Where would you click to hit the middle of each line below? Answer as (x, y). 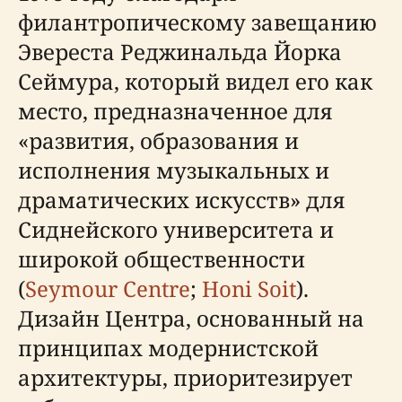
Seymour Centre (108, 289)
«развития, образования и (158, 141)
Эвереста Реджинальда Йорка (180, 52)
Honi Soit (249, 289)
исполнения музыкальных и (174, 170)
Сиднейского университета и (176, 230)
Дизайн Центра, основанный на (191, 319)
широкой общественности (162, 259)
